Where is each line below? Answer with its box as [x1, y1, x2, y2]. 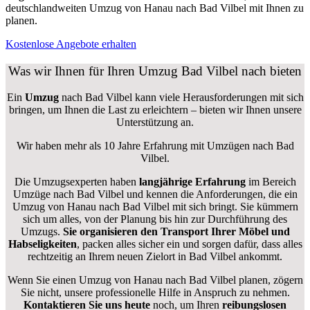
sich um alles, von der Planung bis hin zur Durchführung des [23, 213, 287, 226]
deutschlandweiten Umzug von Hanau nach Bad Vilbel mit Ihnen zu [6, 1, 304, 14]
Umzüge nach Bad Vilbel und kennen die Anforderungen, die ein [12, 188, 298, 201]
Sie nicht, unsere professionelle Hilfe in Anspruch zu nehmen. [20, 286, 290, 299]
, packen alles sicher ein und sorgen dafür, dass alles [76, 238, 302, 250]
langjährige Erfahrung [138, 176, 246, 188]
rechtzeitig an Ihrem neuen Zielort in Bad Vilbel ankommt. [28, 250, 282, 263]
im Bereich [245, 176, 296, 188]
